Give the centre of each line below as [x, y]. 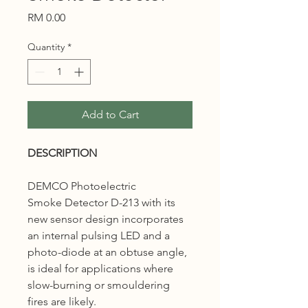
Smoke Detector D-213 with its [101, 202]
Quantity [46, 47]
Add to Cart [110, 114]
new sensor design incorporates [106, 219]
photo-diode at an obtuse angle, [107, 252]
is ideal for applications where [100, 268]
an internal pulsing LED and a [99, 235]
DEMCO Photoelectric [82, 186]
